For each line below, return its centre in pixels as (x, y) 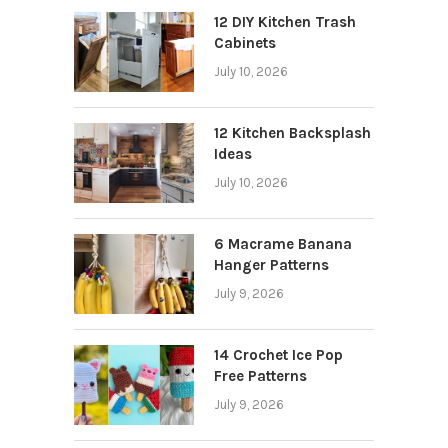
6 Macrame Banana (283, 243)
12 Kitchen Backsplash (292, 132)
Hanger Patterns (271, 264)
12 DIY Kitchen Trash (285, 21)
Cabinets (245, 42)
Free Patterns (260, 375)
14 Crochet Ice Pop (278, 354)
